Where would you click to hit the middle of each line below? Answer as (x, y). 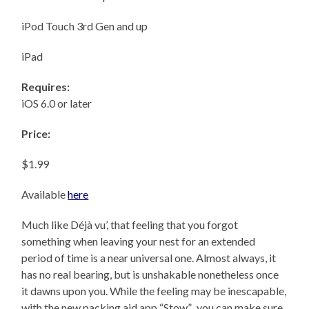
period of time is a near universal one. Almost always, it (149, 258)
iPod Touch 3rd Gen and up (85, 26)
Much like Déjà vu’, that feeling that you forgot (130, 225)
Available (45, 195)
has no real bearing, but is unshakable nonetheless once (150, 275)
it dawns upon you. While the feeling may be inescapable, (154, 291)
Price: (36, 134)
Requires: (46, 87)
